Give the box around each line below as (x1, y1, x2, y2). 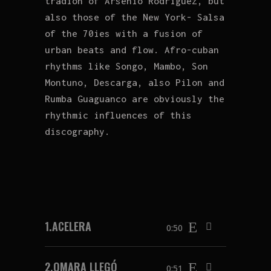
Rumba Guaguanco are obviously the (45, 93, 224, 104)
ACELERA (52, 218, 91, 234)
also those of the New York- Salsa (45, 11, 224, 22)
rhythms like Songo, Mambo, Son (45, 60, 208, 71)
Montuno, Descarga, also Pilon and (45, 76, 224, 88)
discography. (45, 125, 110, 137)
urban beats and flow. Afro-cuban (45, 44, 219, 55)
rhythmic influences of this (45, 109, 192, 120)
